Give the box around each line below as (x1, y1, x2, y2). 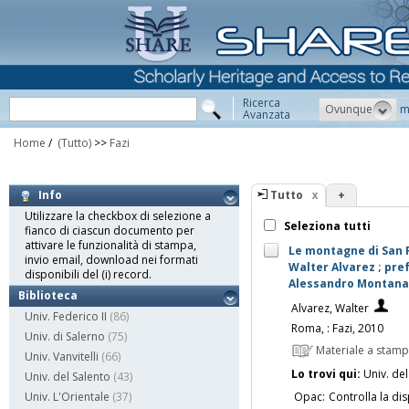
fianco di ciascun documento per (25, 223, 194, 239)
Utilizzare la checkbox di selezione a (25, 208, 211, 225)
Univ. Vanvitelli (25, 349, 99, 365)
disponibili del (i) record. (25, 267, 152, 283)
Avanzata (243, 107, 290, 122)
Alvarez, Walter (290, 299, 369, 316)
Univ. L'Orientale (25, 389, 110, 405)
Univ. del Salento (25, 369, 110, 385)
